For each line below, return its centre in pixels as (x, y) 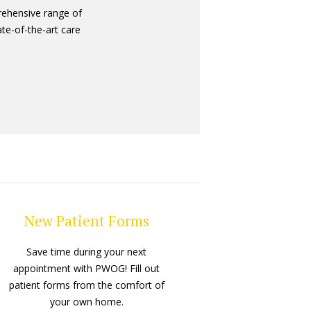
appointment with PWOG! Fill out (87, 269)
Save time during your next (87, 252)
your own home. (86, 302)
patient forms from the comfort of (86, 285)
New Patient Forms (86, 221)
